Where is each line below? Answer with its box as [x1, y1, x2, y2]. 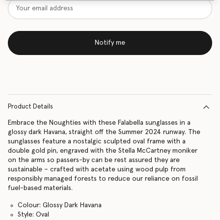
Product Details [8, 104, 53, 110]
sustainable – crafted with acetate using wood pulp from [8, 166, 186, 173]
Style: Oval [17, 211, 49, 218]
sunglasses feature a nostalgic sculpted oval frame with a [8, 138, 186, 145]
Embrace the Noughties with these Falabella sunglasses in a [8, 119, 191, 126]
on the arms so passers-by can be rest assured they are [8, 157, 180, 164]
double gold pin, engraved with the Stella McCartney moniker [8, 147, 197, 154]
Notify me [95, 39, 125, 47]
